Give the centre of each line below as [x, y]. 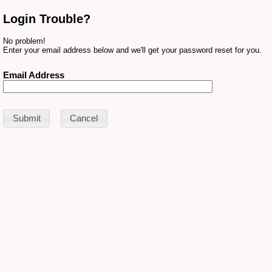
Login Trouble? [47, 19]
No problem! [24, 41]
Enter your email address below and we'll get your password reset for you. [132, 50]
